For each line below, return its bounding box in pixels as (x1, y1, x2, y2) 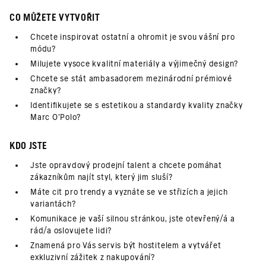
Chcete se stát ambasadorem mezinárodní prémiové (30, 74, 232, 83)
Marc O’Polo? (30, 113, 81, 122)
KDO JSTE (9, 140, 48, 151)
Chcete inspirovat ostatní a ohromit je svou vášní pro (30, 33, 235, 42)
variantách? (30, 199, 76, 208)
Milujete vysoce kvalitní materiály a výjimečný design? (30, 59, 239, 68)
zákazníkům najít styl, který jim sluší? (30, 173, 175, 182)
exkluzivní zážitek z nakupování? (30, 253, 155, 262)
